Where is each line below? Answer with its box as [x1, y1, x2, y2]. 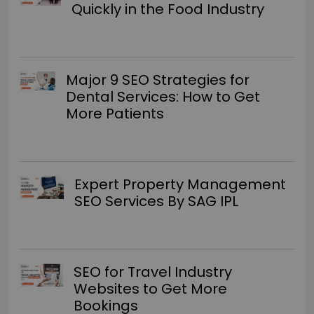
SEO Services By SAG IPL [74, 191, 239, 211]
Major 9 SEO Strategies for [66, 69, 250, 90]
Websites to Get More [74, 278, 228, 299]
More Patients [66, 103, 165, 123]
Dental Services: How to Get [66, 86, 261, 107]
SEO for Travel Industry [74, 261, 233, 282]
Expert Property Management [74, 174, 287, 194]
